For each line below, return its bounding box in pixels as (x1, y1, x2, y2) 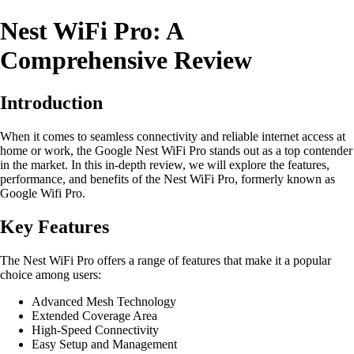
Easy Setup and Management (32, 337, 177, 351)
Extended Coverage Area (32, 308, 157, 322)
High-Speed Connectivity (32, 322, 159, 337)
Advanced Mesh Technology (32, 294, 176, 308)
